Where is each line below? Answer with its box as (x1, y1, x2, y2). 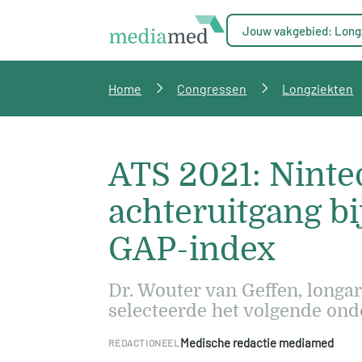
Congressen (177, 81, 247, 96)
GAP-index (108, 231, 276, 268)
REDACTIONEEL (108, 337, 180, 348)
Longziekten (282, 81, 354, 96)
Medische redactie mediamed (179, 335, 334, 350)
